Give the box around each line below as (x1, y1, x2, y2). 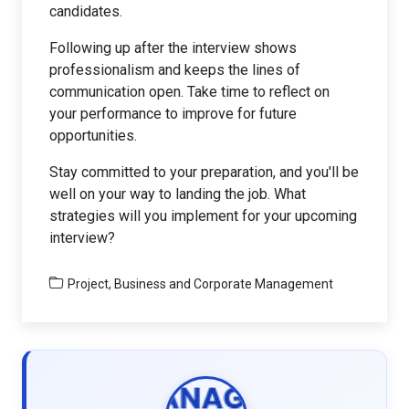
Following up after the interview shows (49, 38, 297, 57)
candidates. (49, 2, 122, 20)
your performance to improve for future (49, 104, 297, 122)
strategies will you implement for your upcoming (49, 206, 357, 225)
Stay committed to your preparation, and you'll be (49, 163, 359, 181)
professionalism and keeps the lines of (49, 60, 300, 79)
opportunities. (49, 126, 137, 144)
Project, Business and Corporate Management (68, 276, 333, 291)
